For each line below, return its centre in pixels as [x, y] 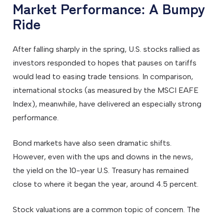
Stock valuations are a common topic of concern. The [107, 209]
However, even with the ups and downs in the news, [103, 156]
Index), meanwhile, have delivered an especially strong [107, 104]
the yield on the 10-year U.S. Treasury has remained [101, 170]
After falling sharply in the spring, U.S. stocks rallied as [107, 49]
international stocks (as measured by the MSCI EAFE [106, 90]
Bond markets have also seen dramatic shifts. [92, 143]
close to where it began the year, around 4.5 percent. [106, 184]
